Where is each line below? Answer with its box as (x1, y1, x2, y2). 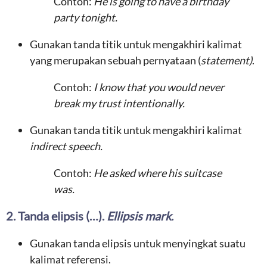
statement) (201, 54, 252, 67)
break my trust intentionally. (54, 97, 185, 110)
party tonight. (54, 11, 117, 24)
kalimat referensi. (30, 253, 111, 266)
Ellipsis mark (107, 209, 171, 223)
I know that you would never (94, 80, 224, 94)
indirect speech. (30, 139, 103, 153)
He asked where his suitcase (94, 166, 222, 179)
